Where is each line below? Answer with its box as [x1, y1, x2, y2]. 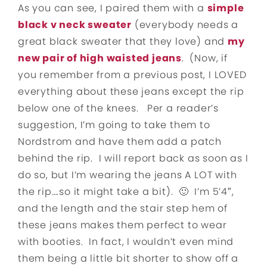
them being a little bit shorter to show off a [18, 252, 238, 266]
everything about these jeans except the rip [18, 85, 244, 99]
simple [207, 1, 244, 15]
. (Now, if [182, 51, 228, 66]
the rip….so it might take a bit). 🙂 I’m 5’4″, [18, 185, 234, 199]
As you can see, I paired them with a [18, 1, 207, 15]
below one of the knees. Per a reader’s [18, 101, 219, 116]
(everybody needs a [132, 18, 239, 32]
